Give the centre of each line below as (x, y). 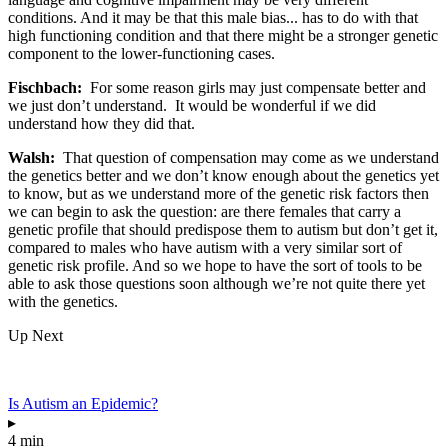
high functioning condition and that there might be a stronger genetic (223, 35)
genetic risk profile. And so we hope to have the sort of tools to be (215, 265)
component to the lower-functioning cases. (141, 53)
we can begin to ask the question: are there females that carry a (204, 211)
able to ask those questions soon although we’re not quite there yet (216, 283)
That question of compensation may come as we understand (247, 157)
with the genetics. (63, 301)
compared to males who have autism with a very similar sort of (205, 247)
